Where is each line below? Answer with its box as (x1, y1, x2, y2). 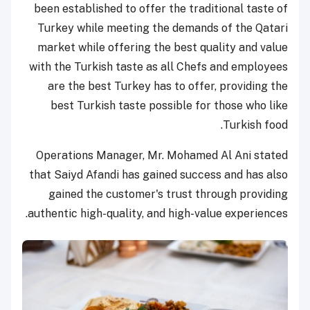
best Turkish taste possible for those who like (51, 99, 288, 113)
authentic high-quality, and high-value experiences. (28, 207, 288, 221)
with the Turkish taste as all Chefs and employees (29, 60, 288, 74)
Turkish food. (223, 118, 288, 132)
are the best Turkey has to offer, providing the (48, 80, 288, 93)
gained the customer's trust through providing (48, 188, 288, 201)
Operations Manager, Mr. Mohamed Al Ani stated (36, 149, 288, 163)
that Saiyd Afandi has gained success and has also (29, 168, 288, 182)
